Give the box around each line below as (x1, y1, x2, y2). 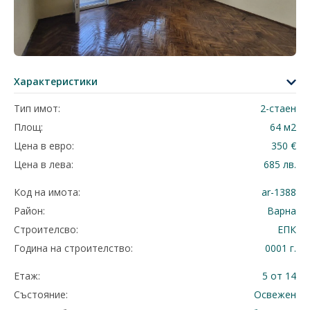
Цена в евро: (14, 139, 74, 152)
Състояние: (14, 288, 68, 301)
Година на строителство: (14, 241, 133, 255)
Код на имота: (14, 185, 80, 199)
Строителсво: (14, 223, 78, 236)
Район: (14, 204, 45, 217)
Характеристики (14, 75, 98, 88)
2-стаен (260, 102, 296, 115)
